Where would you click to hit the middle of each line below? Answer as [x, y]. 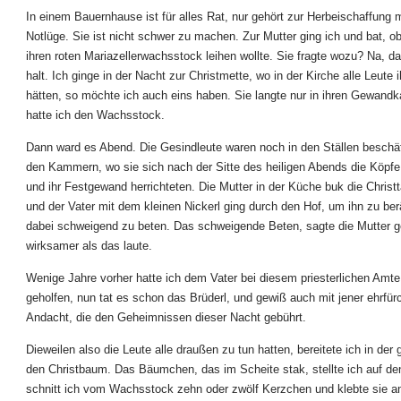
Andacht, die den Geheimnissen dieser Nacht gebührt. [166, 317]
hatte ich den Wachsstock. [95, 115]
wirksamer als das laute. [89, 246]
